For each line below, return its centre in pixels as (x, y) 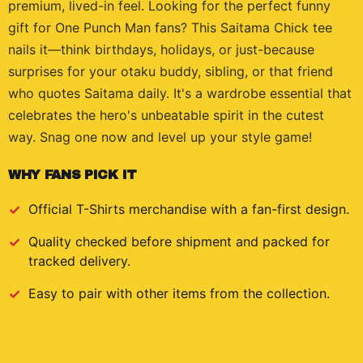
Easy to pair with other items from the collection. (179, 293)
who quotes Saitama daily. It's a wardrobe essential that (180, 93)
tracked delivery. (79, 261)
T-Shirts (100, 209)
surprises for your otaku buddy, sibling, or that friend (171, 71)
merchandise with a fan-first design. (237, 209)
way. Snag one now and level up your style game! (160, 137)
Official (52, 209)
